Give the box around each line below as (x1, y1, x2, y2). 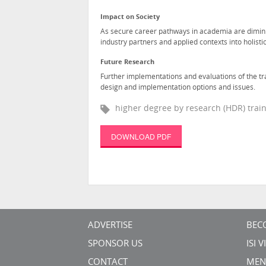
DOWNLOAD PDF (110, 131, 171, 142)
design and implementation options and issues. (100, 84, 255, 91)
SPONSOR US (88, 240, 142, 249)
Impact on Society (100, 14, 160, 21)
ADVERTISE (88, 221, 132, 231)
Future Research (100, 59, 154, 66)
